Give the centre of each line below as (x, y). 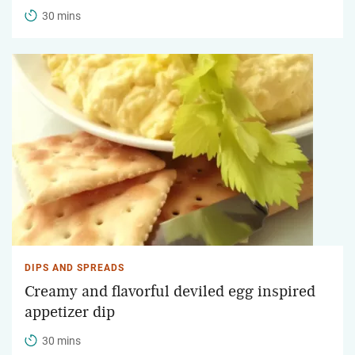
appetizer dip (70, 312)
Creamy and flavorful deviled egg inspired (170, 291)
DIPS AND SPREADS (74, 267)
